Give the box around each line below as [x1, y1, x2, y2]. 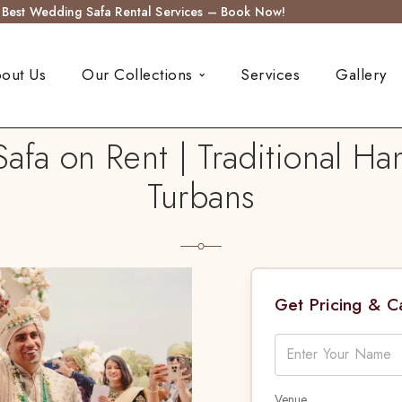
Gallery [336, 64, 387, 86]
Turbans [146, 170, 256, 221]
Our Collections [82, 64, 193, 86]
